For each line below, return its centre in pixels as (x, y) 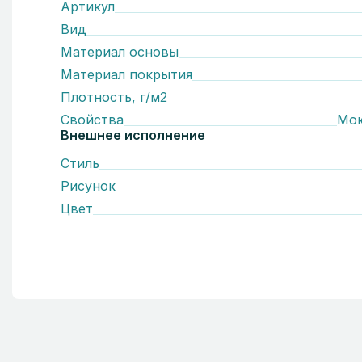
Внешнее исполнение (133, 135)
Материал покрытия (126, 74)
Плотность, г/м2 (114, 97)
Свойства (92, 120)
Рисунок (88, 186)
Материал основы (120, 52)
